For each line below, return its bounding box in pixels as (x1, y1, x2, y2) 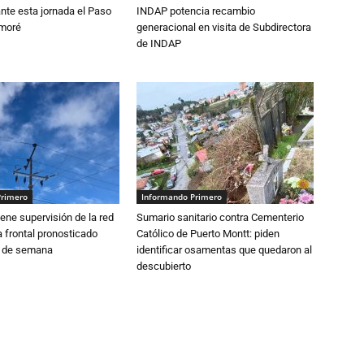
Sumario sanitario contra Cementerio (136, 211, 304, 223)
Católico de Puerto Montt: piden (136, 227, 279, 240)
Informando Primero (141, 191, 222, 202)
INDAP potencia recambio (136, 5, 255, 17)
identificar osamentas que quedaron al (136, 244, 312, 256)
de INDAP (136, 37, 181, 50)
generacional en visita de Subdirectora (136, 21, 311, 33)
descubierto (136, 260, 191, 272)
